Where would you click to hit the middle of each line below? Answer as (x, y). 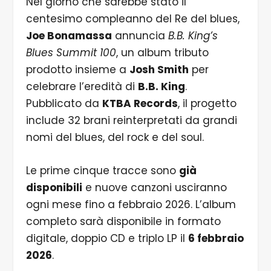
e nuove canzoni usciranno (154, 187)
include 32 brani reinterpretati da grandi (131, 120)
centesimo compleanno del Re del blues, (132, 18)
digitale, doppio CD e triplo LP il (107, 238)
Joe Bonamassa (69, 35)
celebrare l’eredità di (82, 86)
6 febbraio (216, 238)
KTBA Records (140, 103)
